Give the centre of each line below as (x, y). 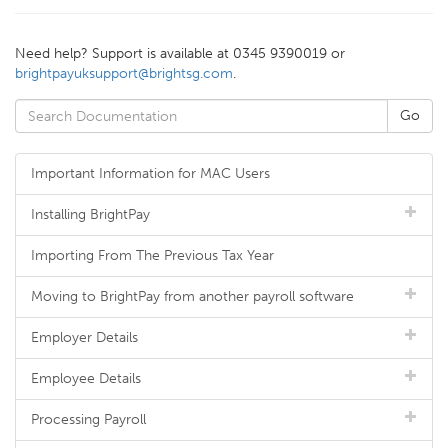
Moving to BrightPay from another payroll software (192, 296)
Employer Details (84, 337)
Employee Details (86, 378)
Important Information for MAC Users (150, 173)
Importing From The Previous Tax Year (152, 255)
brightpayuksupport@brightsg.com (124, 73)
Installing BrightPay (90, 214)
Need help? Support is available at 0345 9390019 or (180, 53)
